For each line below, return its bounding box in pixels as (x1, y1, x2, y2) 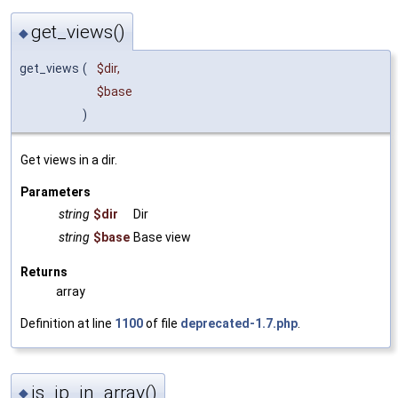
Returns (20, 265, 68, 280)
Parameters (20, 185, 91, 200)
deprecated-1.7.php (180, 316, 298, 331)
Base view (133, 230, 191, 245)
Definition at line (20, 316, 115, 331)
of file (143, 316, 180, 331)
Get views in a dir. (20, 153, 117, 168)
